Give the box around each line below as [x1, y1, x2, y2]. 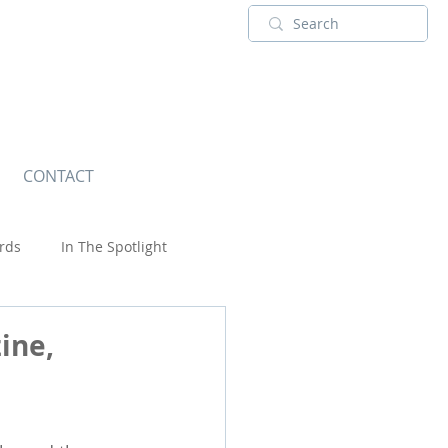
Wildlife [39, 316, 90, 336]
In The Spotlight [61, 236, 167, 256]
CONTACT [23, 165, 94, 187]
